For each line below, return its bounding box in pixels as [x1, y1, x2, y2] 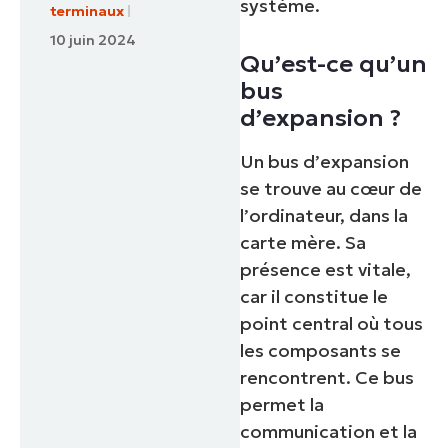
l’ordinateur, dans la [240, 204, 409, 228]
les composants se [240, 339, 402, 363]
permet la [240, 393, 325, 417]
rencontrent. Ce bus [240, 366, 415, 390]
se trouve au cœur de [240, 177, 423, 201]
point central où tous [240, 312, 424, 336]
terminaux [50, 2, 124, 21]
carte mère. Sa [240, 231, 367, 255]
